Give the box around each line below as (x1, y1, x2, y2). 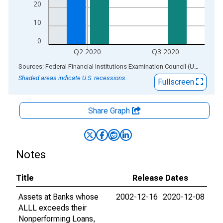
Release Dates (132, 173, 188, 183)
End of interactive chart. (8, 61, 90, 71)
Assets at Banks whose (18, 192, 99, 202)
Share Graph (88, 106, 132, 115)
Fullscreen (158, 77, 196, 87)
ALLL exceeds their (18, 203, 87, 213)
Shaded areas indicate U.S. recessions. (18, 74, 127, 82)
